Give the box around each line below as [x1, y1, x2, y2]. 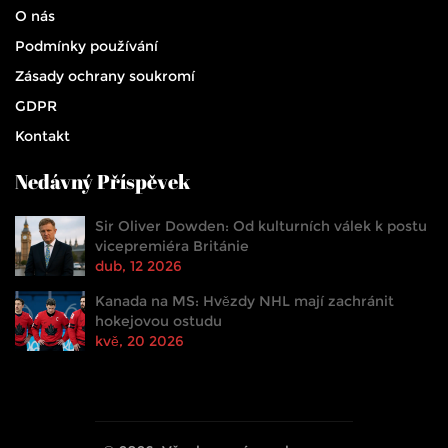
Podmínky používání [15, 37, 158, 56]
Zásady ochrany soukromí [15, 67, 195, 86]
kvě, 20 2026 [95, 332, 184, 351]
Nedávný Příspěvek [15, 168, 190, 196]
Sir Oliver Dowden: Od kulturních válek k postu [95, 217, 427, 236]
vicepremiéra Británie [95, 237, 249, 256]
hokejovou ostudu [95, 312, 222, 331]
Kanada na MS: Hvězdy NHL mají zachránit [95, 292, 394, 311]
